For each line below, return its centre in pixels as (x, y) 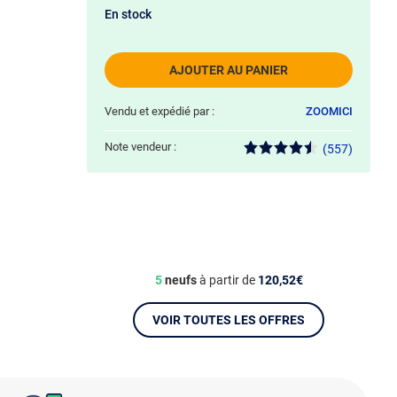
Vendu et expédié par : (160, 111)
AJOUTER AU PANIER (229, 70)
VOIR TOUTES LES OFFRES (229, 320)
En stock (128, 14)
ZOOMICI (329, 111)
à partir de (227, 280)
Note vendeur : (140, 147)
